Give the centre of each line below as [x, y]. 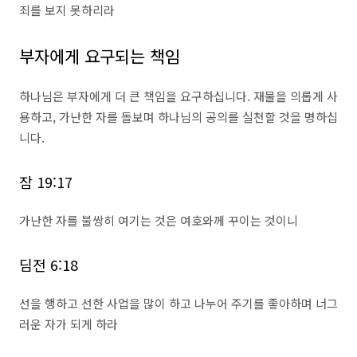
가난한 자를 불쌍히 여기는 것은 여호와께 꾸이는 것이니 [159, 220]
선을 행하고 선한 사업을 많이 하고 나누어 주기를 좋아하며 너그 [178, 303]
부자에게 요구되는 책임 [100, 56]
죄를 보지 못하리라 [67, 10]
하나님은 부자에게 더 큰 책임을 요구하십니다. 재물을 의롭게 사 [178, 96]
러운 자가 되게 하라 [69, 324]
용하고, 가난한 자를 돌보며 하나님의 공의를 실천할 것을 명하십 [178, 117]
